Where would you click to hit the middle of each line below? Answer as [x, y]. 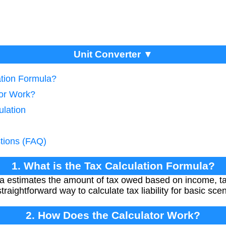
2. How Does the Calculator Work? [113, 215]
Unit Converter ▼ [113, 54]
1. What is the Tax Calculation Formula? [113, 166]
